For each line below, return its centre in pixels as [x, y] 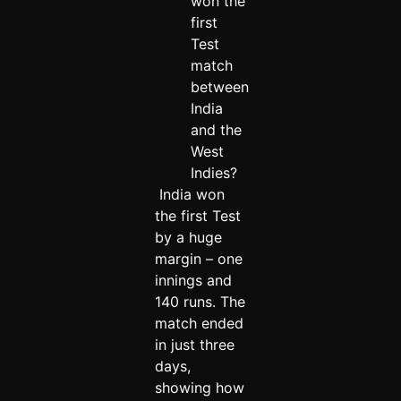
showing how [199, 387]
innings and [193, 280]
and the [216, 129]
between [219, 86]
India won [189, 194]
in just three [194, 344]
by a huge [188, 237]
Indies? [213, 172]
